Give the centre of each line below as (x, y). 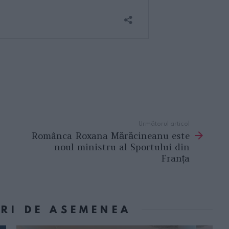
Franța (175, 158)
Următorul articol (164, 123)
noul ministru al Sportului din (122, 147)
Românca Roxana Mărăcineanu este (110, 135)
